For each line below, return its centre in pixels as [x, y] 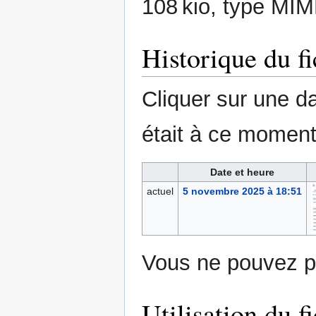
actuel [160, 192]
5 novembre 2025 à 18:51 [242, 192]
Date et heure [242, 172]
